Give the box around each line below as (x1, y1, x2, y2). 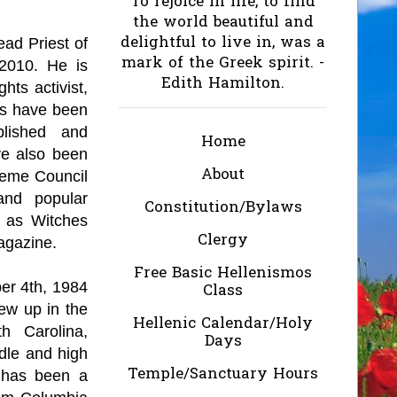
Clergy (198, 229, 248, 252)
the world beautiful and (132, 12, 314, 34)
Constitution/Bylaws (144, 196, 302, 219)
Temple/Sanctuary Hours (128, 362, 318, 385)
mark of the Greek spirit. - (121, 52, 324, 74)
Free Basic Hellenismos (134, 261, 312, 284)
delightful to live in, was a (121, 32, 325, 54)
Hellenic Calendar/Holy (133, 312, 313, 335)
